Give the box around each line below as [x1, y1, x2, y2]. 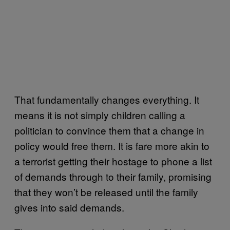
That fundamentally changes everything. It [14, 92, 199, 106]
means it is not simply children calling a [14, 108, 185, 122]
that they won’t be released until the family [14, 185, 198, 199]
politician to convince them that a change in [14, 123, 204, 137]
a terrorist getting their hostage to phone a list [14, 154, 212, 168]
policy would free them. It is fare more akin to [14, 139, 209, 152]
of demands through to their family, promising [14, 169, 212, 183]
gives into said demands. [14, 200, 124, 214]
